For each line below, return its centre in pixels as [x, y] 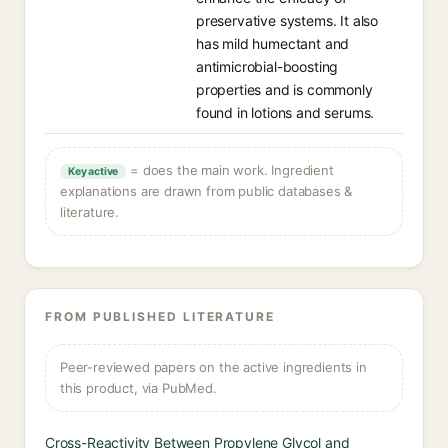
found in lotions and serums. [285, 112]
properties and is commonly [284, 89]
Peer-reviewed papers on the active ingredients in [213, 367]
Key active [93, 171]
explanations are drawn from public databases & [206, 191]
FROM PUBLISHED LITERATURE [160, 316]
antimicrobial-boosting [267, 66]
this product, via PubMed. [138, 388]
